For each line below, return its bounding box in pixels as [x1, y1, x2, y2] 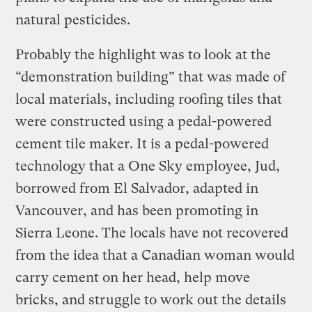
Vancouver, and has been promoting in [15, 202, 259, 219]
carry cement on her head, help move [15, 269, 251, 286]
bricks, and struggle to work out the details [15, 291, 287, 308]
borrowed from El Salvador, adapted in [15, 180, 259, 196]
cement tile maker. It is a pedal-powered [15, 135, 270, 152]
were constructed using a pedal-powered [15, 113, 272, 130]
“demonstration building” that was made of [15, 68, 286, 85]
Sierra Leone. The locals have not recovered [15, 224, 289, 241]
